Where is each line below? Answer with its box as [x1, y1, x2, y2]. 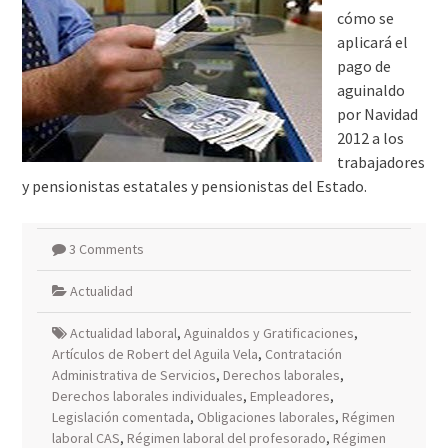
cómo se [336, 8, 394, 28]
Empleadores [249, 387, 330, 405]
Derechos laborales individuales [51, 387, 243, 405]
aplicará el [336, 32, 408, 52]
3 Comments [68, 240, 144, 258]
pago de [336, 56, 391, 76]
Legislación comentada [51, 408, 190, 426]
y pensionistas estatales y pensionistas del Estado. [21, 176, 367, 196]
